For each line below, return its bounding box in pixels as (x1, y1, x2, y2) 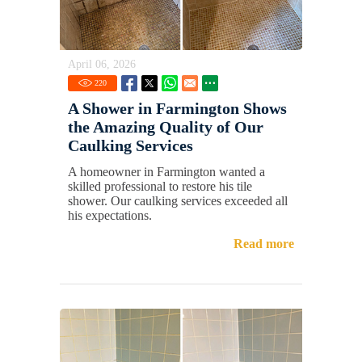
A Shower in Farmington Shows (68, 99, 287, 117)
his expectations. (68, 208, 152, 222)
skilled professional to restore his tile (68, 179, 252, 193)
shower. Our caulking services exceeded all (68, 193, 288, 208)
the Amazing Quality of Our (68, 117, 263, 136)
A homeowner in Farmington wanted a (68, 164, 265, 179)
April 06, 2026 (68, 57, 136, 70)
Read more (234, 236, 294, 250)
